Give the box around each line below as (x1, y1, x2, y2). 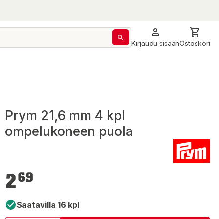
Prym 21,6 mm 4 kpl (5, 108, 125, 124)
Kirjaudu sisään (131, 39, 179, 47)
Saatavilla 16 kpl (17, 200, 79, 210)
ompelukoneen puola (5, 123, 133, 139)
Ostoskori (179, 39, 210, 47)
